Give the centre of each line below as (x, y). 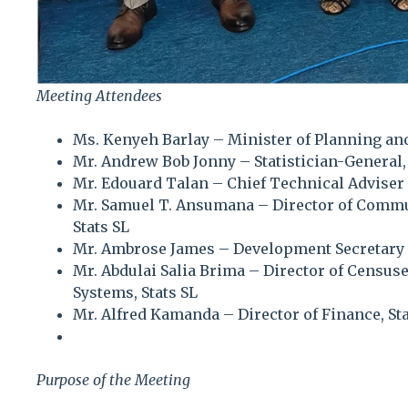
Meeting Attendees (99, 95)
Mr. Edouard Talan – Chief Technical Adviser (239, 183)
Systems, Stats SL (135, 292)
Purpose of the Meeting (113, 379)
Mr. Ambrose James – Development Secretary (239, 248)
